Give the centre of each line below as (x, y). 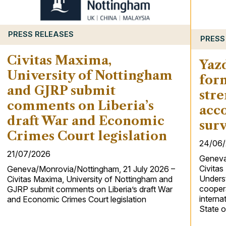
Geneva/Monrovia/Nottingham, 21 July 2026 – (91, 169)
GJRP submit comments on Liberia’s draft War (90, 189)
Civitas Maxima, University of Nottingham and (90, 179)
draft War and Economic (86, 121)
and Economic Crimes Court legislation (76, 199)
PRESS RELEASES (41, 34)
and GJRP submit (61, 90)
